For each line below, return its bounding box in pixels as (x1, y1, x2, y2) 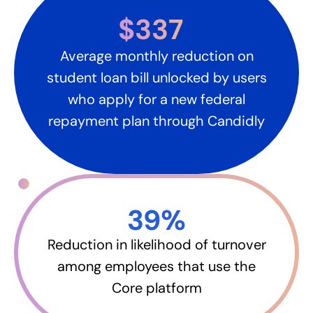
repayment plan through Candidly (48, 112, 265, 130)
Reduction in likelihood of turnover (47, 235, 266, 254)
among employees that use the (57, 257, 256, 275)
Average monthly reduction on (59, 47, 254, 65)
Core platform (111, 279, 202, 297)
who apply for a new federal (68, 90, 245, 108)
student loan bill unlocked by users (46, 68, 267, 87)
